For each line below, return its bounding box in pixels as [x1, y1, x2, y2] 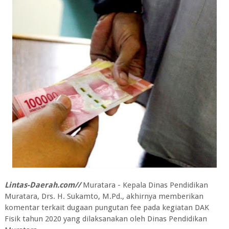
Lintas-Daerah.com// [4, 180, 81, 190]
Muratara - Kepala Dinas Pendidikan [80, 180, 208, 190]
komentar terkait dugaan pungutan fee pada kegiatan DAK [4, 203, 209, 213]
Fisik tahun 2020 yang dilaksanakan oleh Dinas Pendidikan [4, 214, 207, 224]
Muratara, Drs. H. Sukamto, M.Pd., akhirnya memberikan [4, 192, 203, 201]
